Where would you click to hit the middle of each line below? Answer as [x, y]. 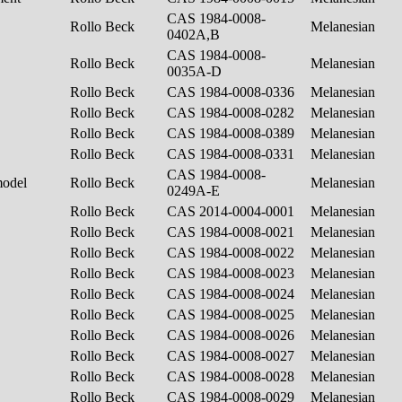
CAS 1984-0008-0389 [232, 133]
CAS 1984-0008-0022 [232, 252]
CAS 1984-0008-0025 [232, 314]
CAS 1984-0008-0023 [232, 273]
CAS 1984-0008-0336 [232, 92]
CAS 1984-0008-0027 [232, 355]
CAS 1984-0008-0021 [232, 232]
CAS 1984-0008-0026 [232, 335]
